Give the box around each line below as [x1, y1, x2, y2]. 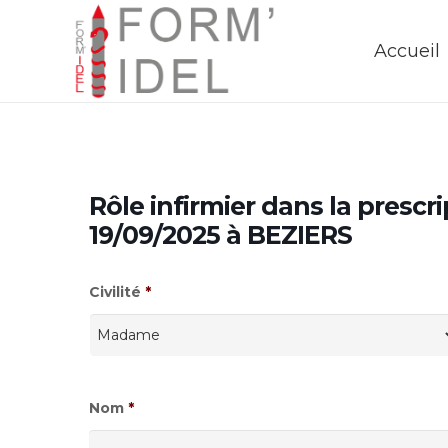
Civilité [89, 283, 141, 301]
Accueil [373, 40, 440, 62]
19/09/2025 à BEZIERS [89, 220, 352, 250]
